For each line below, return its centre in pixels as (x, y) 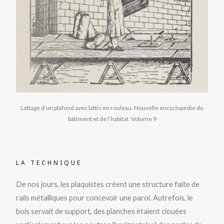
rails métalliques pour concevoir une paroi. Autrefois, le (105, 198)
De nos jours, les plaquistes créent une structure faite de (108, 184)
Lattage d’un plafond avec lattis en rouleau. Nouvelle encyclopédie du (112, 108)
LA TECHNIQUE (49, 163)
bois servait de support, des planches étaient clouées (101, 211)
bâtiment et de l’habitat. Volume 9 (112, 119)
